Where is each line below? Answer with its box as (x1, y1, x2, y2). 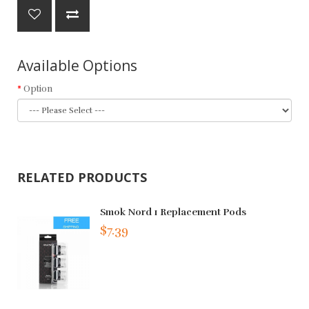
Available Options (17, 55, 137, 75)
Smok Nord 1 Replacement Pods (100, 206, 247, 218)
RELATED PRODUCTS (17, 168, 147, 186)
